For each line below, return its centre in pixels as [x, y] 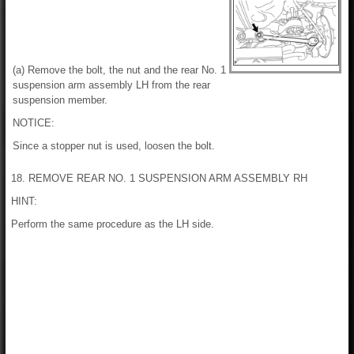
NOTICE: [34, 123]
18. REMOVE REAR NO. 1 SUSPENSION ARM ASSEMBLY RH [159, 178]
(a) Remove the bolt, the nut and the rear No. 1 [119, 70]
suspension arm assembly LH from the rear [111, 85]
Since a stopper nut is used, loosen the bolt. [114, 146]
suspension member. [60, 100]
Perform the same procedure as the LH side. [113, 224]
